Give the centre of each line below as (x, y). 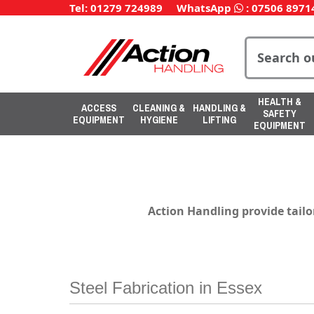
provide (262, 211)
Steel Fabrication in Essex (166, 288)
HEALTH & (280, 102)
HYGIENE (159, 120)
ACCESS (99, 108)
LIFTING (219, 120)
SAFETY (280, 114)
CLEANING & (159, 108)
